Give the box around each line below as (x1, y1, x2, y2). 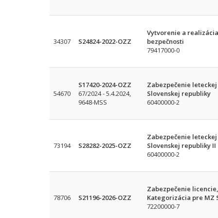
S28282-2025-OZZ (78, 141, 131, 150)
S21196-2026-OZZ (78, 193, 131, 202)
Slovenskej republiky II (147, 141, 216, 150)
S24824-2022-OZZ (78, 37, 131, 46)
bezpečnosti (147, 37, 184, 46)
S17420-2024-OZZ (78, 80, 131, 89)
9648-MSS (78, 98, 107, 107)
